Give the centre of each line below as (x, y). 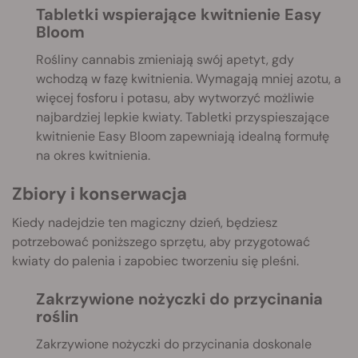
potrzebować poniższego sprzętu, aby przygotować (161, 242)
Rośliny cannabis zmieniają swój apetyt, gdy (165, 60)
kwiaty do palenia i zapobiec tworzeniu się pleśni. (155, 261)
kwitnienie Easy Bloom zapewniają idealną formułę (183, 137)
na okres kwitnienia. (93, 156)
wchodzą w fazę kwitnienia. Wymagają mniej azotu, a (189, 79)
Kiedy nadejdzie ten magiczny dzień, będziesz (145, 223)
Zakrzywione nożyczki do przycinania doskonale (174, 344)
